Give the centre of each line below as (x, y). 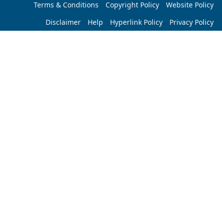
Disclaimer (63, 22)
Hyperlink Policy (136, 22)
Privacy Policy (191, 22)
